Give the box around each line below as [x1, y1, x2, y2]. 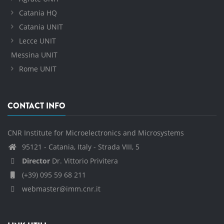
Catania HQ [19, 8, 57, 18]
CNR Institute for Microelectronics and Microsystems [7, 128, 184, 138]
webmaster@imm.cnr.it [20, 184, 100, 194]
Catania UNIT [19, 22, 63, 32]
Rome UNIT [19, 64, 56, 74]
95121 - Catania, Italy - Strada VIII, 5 [20, 142, 139, 152]
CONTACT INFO [7, 100, 65, 112]
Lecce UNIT [19, 36, 56, 46]
